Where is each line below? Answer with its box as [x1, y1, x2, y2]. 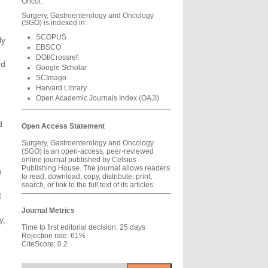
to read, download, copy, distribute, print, [22, 172, 152, 181]
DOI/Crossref [35, 53, 78, 62]
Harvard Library [35, 84, 87, 93]
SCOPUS [35, 33, 66, 42]
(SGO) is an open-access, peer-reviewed [22, 147, 154, 156]
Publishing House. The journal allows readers [22, 164, 170, 173]
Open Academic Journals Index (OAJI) [35, 94, 159, 103]
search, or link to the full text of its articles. [22, 181, 155, 190]
